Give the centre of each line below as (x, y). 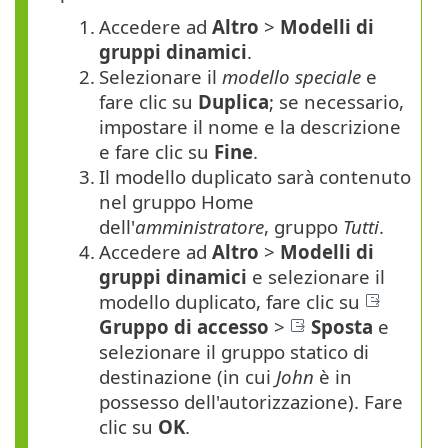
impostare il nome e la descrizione (250, 126)
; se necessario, (336, 101)
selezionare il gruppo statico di (234, 351)
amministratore (199, 226)
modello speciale (291, 76)
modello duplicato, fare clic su (232, 301)
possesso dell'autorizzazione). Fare (251, 401)
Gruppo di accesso (184, 326)
